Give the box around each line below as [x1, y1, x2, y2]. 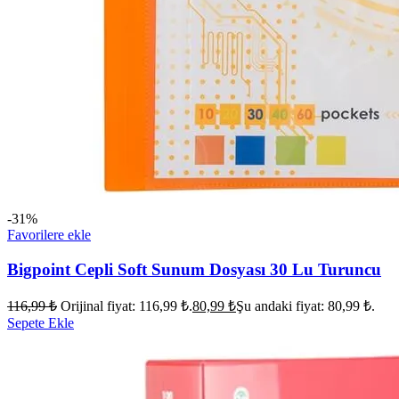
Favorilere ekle [7, 226, 91, 242]
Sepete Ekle [7, 315, 74, 331]
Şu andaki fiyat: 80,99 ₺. [236, 298, 375, 314]
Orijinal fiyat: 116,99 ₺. [61, 298, 192, 314]
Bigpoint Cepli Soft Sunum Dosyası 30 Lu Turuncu [7, 259, 381, 279]
